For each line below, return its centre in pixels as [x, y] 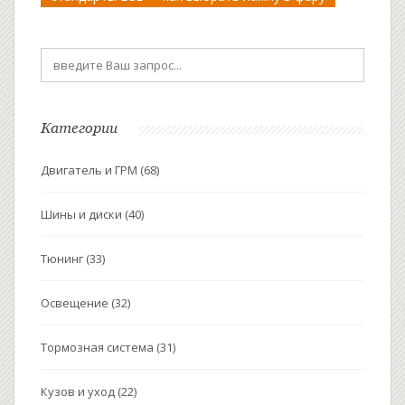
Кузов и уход [79, 392]
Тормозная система [99, 348]
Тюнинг [63, 259]
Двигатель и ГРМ [90, 170]
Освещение [76, 303]
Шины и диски [83, 215]
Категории [79, 128]
